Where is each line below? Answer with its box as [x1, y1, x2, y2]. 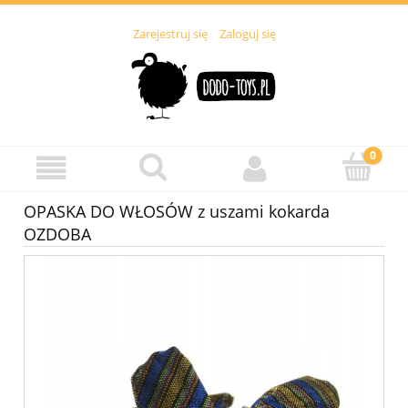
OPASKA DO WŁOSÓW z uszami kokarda [24, 200, 330, 223]
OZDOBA [24, 223, 91, 246]
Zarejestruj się [132, 25, 208, 43]
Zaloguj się [219, 25, 276, 43]
